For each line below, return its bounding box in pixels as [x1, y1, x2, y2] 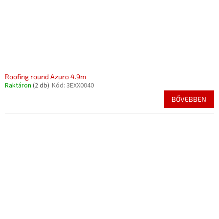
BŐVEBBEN [172, 95, 206, 103]
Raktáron [5, 81, 33, 90]
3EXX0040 [66, 81, 94, 90]
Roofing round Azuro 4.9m [5, 72, 86, 81]
